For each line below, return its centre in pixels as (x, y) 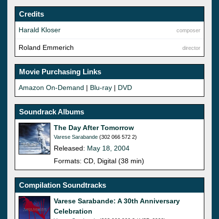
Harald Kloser (40, 30)
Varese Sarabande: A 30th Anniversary (117, 201)
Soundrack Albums (52, 111)
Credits (32, 14)
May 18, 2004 (108, 148)
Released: (70, 148)
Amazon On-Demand (51, 87)
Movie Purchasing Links (60, 71)
